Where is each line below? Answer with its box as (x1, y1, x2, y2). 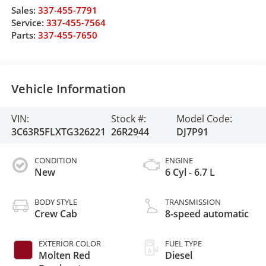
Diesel (165, 248, 192, 262)
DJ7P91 (176, 125, 209, 138)
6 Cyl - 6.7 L (165, 165, 215, 179)
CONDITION (34, 154, 77, 166)
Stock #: (110, 112, 146, 125)
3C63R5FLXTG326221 (11, 125, 106, 138)
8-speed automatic (165, 207, 249, 220)
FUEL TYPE (165, 237, 202, 249)
